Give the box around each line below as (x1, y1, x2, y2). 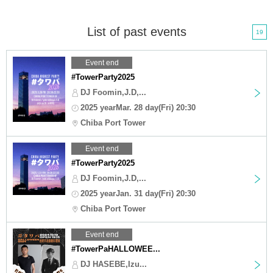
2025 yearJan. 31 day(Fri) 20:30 (80, 188, 196, 198)
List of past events (87, 24, 186, 38)
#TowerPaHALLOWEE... (71, 244, 160, 253)
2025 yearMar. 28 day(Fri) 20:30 (80, 102, 196, 112)
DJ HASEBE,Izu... (80, 259, 147, 269)
